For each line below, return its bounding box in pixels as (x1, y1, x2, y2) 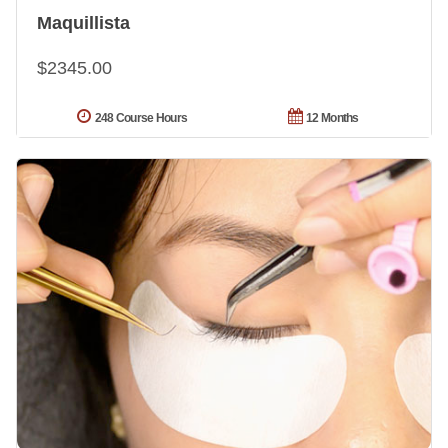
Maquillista (37, 12, 130, 33)
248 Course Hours (94, 110, 188, 125)
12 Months (306, 110, 359, 125)
